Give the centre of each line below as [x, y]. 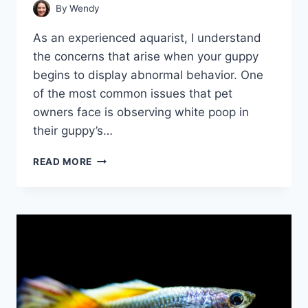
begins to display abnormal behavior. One [148, 75]
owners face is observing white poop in [141, 112]
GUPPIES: [115, 202]
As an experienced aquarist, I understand [147, 38]
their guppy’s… [73, 131]
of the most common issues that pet [133, 94]
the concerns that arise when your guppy [146, 57]
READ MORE [63, 162]
